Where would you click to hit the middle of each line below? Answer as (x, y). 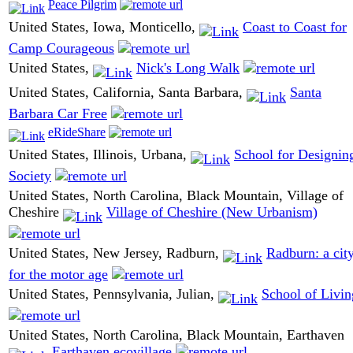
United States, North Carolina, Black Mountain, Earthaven (176, 335)
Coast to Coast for (295, 27)
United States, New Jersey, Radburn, (116, 253)
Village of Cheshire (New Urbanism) (212, 212)
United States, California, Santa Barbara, (128, 93)
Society (30, 175)
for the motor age (58, 274)
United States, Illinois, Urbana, (100, 155)
